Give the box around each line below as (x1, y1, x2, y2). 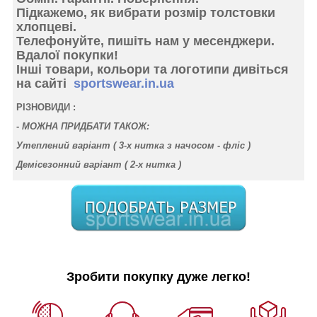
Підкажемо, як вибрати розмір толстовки (16, 5, 275, 20)
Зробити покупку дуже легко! (67, 269, 250, 284)
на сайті (16, 76, 70, 91)
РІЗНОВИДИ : (16, 102, 76, 113)
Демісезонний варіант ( (16, 159, 130, 171)
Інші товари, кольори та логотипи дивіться (16, 62, 289, 76)
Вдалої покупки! (16, 47, 118, 62)
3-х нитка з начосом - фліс (119, 140, 245, 151)
